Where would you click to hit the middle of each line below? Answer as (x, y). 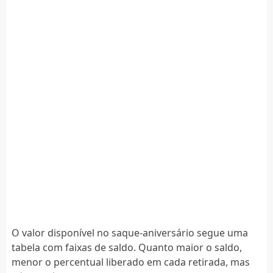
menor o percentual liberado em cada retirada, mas (130, 262)
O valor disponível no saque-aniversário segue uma (129, 232)
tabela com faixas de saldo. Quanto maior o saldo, (126, 247)
